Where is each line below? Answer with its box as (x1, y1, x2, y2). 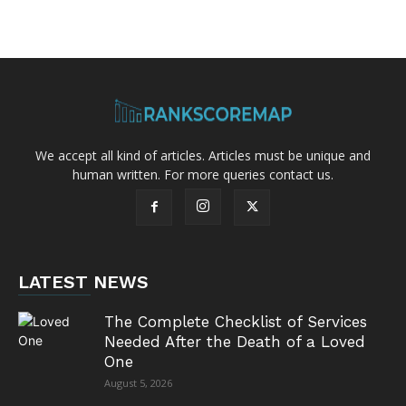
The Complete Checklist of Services (104, 312, 367, 331)
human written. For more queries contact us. (72, 165, 333, 183)
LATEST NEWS (18, 270, 149, 293)
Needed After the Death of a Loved (104, 332, 365, 351)
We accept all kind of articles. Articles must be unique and (35, 146, 371, 164)
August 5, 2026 (104, 375, 172, 390)
